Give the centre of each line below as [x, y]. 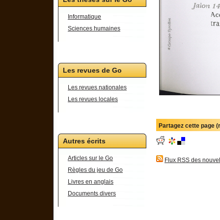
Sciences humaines [94, 28]
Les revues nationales [97, 87]
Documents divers [92, 193]
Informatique [84, 17]
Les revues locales [93, 99]
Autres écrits [84, 141]
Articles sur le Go [90, 158]
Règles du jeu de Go [95, 170]
